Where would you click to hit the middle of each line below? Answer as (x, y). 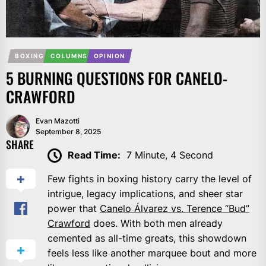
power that (74, 209)
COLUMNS (69, 56)
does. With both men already (156, 224)
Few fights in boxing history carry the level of (150, 179)
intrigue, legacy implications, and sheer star (145, 194)
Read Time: (94, 155)
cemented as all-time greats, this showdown (147, 238)
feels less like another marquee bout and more (152, 253)
